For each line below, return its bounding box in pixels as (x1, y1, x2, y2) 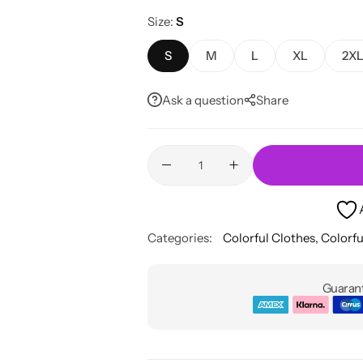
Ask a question (162, 92, 244, 108)
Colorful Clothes (223, 229, 315, 246)
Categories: (147, 229, 212, 246)
